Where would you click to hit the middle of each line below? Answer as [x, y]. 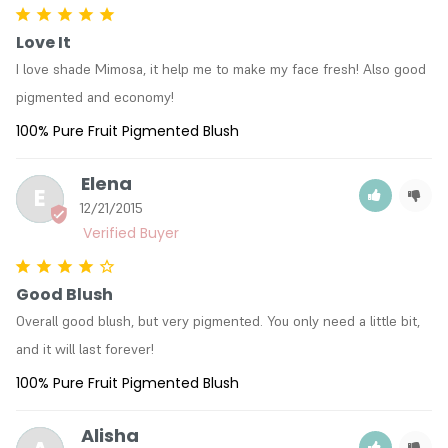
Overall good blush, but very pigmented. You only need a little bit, [218, 320]
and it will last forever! [85, 348]
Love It [43, 42]
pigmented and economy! [95, 96]
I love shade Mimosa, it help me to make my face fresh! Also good [221, 68]
